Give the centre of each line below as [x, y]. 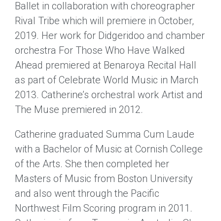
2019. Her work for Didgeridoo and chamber [110, 36]
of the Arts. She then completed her [92, 164]
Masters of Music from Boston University [104, 179]
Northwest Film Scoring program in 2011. [104, 208]
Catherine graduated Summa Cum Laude [105, 134]
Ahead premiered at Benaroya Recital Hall [106, 65]
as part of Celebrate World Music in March [107, 80]
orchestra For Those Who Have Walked [100, 50]
